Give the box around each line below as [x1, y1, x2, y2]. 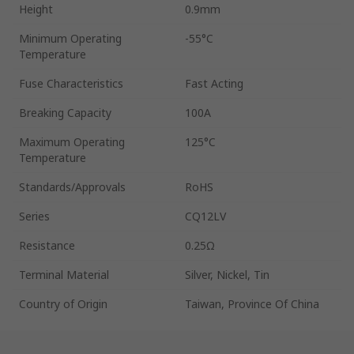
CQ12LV [185, 208, 226, 224]
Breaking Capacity [19, 104, 111, 120]
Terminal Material [19, 266, 109, 282]
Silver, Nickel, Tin [185, 266, 269, 282]
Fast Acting [185, 75, 243, 91]
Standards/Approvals [19, 179, 126, 194]
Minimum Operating [19, 30, 122, 46]
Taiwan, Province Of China [185, 296, 319, 311]
